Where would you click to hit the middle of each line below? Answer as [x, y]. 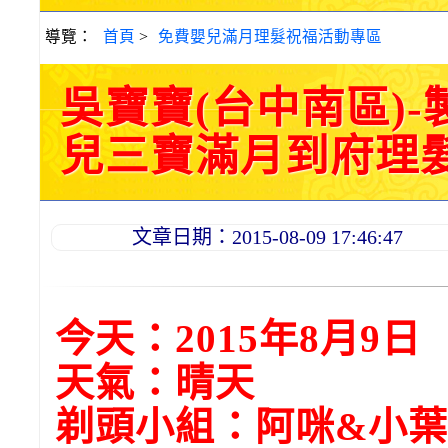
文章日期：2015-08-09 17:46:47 [268, 237]
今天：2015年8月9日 [238, 338]
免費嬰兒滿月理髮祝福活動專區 [270, 36]
